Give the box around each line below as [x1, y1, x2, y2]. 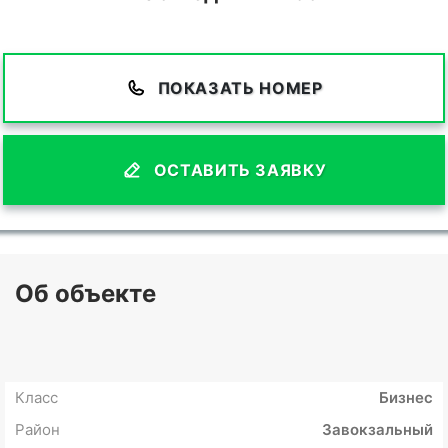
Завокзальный [322, 420, 433, 440]
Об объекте [15, 279, 156, 309]
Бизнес [379, 388, 433, 408]
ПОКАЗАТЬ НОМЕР [157, 78, 323, 99]
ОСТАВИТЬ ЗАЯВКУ [153, 160, 327, 181]
